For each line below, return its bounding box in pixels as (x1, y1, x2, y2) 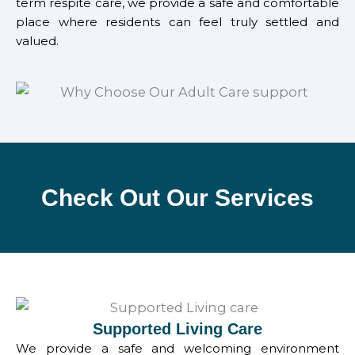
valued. (16, 32, 59, 48)
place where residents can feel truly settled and (16, 13, 339, 29)
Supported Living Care (93, 319, 262, 338)
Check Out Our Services (41, 184, 314, 211)
